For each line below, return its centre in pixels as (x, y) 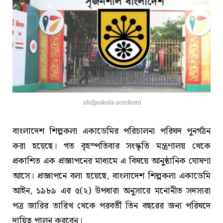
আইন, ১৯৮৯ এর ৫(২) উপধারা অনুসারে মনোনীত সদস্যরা (111, 191)
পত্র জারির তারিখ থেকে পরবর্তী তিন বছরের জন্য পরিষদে (111, 206)
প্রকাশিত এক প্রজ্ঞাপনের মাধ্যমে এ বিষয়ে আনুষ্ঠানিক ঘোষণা (111, 161)
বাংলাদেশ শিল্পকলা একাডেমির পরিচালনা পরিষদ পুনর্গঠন (111, 131)
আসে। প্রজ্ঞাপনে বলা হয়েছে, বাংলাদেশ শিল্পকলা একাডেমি (111, 176)
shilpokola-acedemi (111, 103)
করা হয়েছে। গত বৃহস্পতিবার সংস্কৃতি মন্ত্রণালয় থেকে (111, 146)
